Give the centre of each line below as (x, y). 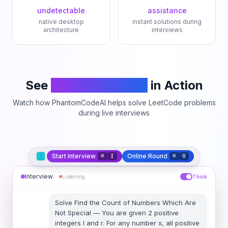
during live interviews (114, 113)
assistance (167, 10)
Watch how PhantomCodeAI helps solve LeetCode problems (114, 103)
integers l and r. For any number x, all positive (127, 223)
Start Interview (74, 156)
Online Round (147, 156)
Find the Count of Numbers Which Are (135, 203)
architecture (61, 30)
